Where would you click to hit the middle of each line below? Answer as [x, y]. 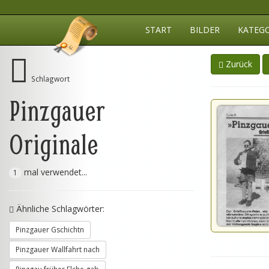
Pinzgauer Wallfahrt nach [58, 249]
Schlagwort [50, 79]
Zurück [238, 64]
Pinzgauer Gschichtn [50, 230]
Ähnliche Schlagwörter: [59, 209]
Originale [53, 144]
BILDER [205, 30]
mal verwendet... [54, 172]
